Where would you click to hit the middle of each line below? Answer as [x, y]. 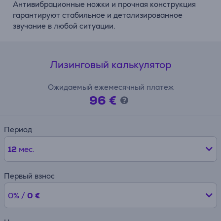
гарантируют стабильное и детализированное [98, 15]
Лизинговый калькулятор [110, 65]
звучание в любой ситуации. [64, 26]
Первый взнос [29, 176]
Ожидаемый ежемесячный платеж [110, 87]
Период [18, 129]
